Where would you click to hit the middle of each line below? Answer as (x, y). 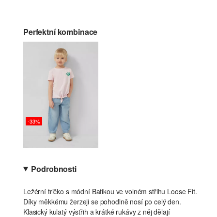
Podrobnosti (54, 169)
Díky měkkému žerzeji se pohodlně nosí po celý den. (102, 202)
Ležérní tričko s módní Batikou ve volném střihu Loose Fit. (110, 192)
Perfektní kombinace (61, 32)
